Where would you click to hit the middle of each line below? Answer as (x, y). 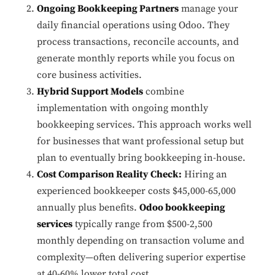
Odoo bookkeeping (182, 208)
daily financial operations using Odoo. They (133, 25)
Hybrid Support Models (90, 92)
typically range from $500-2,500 (142, 224)
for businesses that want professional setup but (140, 141)
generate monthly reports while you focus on (136, 59)
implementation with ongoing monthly (122, 108)
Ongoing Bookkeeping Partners (108, 9)
